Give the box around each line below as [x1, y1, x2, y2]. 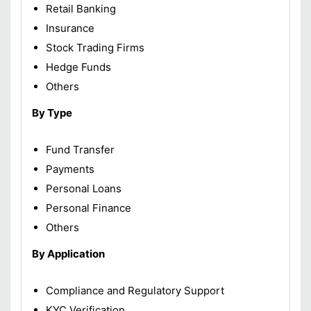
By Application [32, 247, 105, 261]
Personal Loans [46, 182, 121, 196]
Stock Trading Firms [46, 41, 144, 55]
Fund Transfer [46, 143, 115, 157]
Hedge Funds [46, 60, 111, 74]
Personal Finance [46, 201, 131, 215]
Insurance [46, 22, 94, 35]
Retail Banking [46, 2, 116, 16]
